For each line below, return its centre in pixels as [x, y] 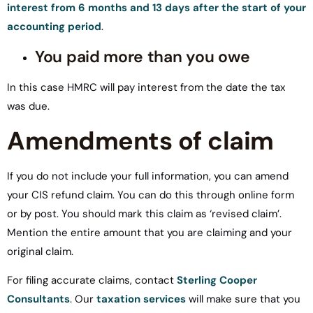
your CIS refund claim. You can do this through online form [151, 195]
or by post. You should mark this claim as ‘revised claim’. [144, 214]
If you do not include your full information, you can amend [148, 176]
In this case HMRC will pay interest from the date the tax [146, 87]
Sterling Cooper [217, 281]
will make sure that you [243, 299]
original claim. [40, 252]
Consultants [38, 299]
